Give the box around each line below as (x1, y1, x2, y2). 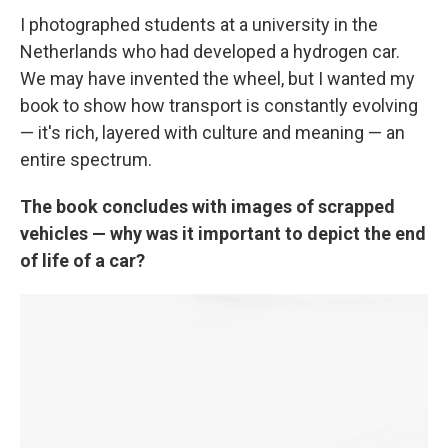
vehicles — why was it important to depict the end (20, 223, 426, 244)
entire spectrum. (20, 149, 152, 170)
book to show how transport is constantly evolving (20, 95, 418, 116)
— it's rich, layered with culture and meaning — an (20, 122, 405, 143)
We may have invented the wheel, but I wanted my (20, 68, 415, 89)
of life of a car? (20, 250, 145, 271)
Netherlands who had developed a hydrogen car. (20, 41, 400, 62)
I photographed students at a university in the (20, 14, 378, 35)
